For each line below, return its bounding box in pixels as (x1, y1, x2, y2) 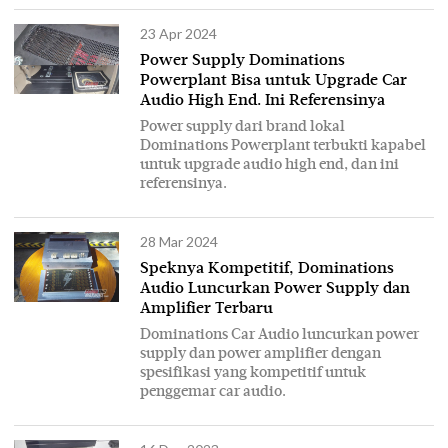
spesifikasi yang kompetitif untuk (140, 365, 366, 381)
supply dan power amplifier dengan (140, 346, 381, 362)
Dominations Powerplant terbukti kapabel (140, 137, 426, 153)
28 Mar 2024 (140, 232, 218, 250)
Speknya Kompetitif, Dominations (140, 260, 394, 277)
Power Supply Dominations (140, 52, 345, 69)
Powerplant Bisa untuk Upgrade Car (140, 72, 407, 89)
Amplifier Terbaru (140, 300, 273, 317)
